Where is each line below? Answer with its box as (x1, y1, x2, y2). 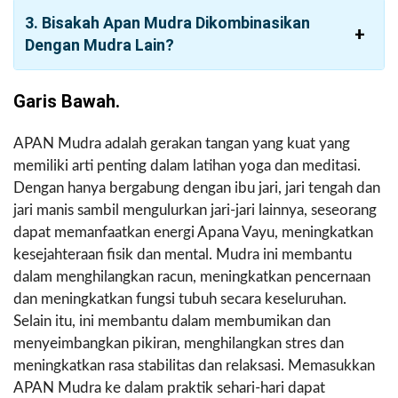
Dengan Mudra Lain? (25, 36, 174, 55)
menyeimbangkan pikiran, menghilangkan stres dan (13, 336, 344, 352)
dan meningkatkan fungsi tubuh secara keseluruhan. (13, 291, 346, 307)
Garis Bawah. (13, 91, 120, 113)
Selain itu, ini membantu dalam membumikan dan (13, 314, 330, 330)
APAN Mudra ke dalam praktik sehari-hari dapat (13, 380, 325, 396)
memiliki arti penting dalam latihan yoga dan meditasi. (13, 158, 361, 174)
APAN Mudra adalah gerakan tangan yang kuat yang (13, 136, 350, 152)
